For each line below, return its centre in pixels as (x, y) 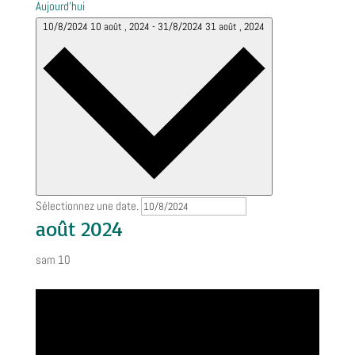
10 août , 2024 (122, 27)
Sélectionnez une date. (88, 206)
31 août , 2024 (235, 27)
